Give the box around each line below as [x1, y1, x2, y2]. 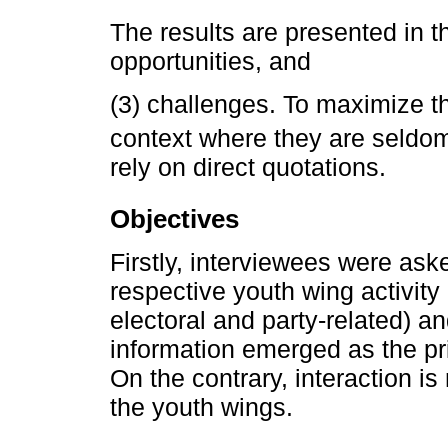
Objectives [110, 205, 239, 234]
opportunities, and [110, 47, 311, 76]
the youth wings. [110, 393, 293, 422]
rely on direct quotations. [110, 152, 386, 181]
